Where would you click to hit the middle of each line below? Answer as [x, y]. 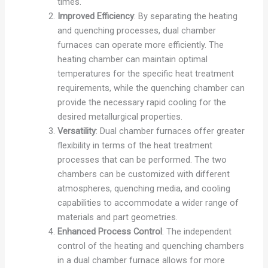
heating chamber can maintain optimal [132, 59]
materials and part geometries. [117, 217]
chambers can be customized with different [143, 174]
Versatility [76, 131]
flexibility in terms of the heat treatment [135, 145]
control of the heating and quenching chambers [150, 246]
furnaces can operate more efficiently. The [140, 45]
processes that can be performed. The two [142, 159]
